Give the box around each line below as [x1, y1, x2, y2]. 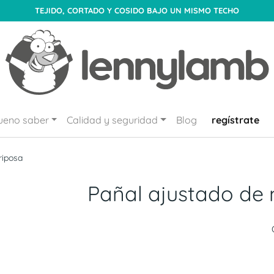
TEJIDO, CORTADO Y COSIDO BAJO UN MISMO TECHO [35, 6, 239, 15]
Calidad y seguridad [67, 114, 158, 126]
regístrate [212, 114, 259, 126]
